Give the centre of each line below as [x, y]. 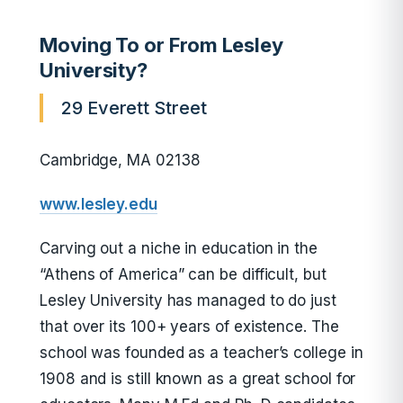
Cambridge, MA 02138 [120, 160]
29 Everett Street [134, 108]
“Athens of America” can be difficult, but [183, 274]
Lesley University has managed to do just [188, 300]
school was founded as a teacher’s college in [201, 353]
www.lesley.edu [99, 204]
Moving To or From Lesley [162, 45]
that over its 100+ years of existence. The [189, 327]
